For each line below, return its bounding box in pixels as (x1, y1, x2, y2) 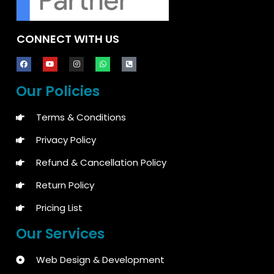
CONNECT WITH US (17, 31, 119, 46)
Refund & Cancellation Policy (35, 155, 166, 169)
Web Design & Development (35, 253, 165, 266)
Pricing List (35, 201, 83, 214)
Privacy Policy (35, 133, 96, 146)
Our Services (16, 223, 105, 243)
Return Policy (35, 178, 94, 191)
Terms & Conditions (35, 110, 126, 124)
